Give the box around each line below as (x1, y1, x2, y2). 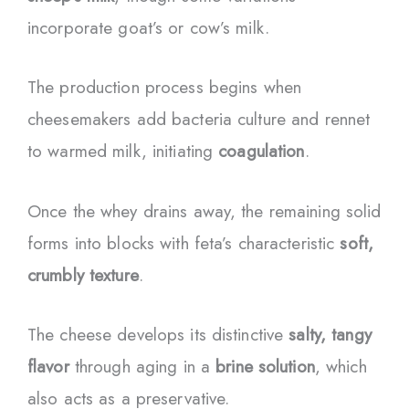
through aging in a (68, 353, 216, 379)
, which (314, 353, 367, 379)
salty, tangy (288, 321, 372, 347)
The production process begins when (27, 75, 302, 100)
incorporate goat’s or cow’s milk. (27, 15, 269, 40)
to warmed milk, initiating (27, 139, 219, 164)
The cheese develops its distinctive (27, 321, 289, 347)
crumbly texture (27, 262, 139, 288)
